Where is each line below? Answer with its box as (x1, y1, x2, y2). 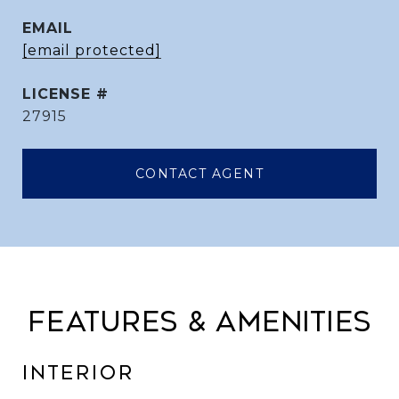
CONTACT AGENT (134, 166, 265, 182)
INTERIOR (22, 362, 134, 384)
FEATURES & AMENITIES (28, 306, 371, 338)
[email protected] (22, 42, 161, 59)
